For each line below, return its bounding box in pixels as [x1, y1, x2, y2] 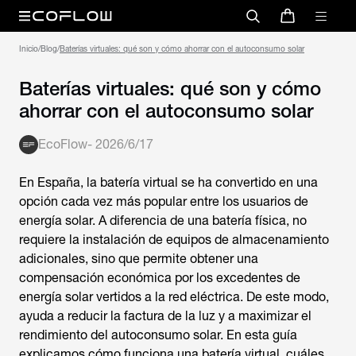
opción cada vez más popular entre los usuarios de [19, 194, 308, 209]
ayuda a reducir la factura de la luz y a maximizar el [19, 308, 311, 323]
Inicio [19, 44, 38, 53]
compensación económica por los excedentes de [19, 270, 300, 285]
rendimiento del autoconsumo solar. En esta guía [19, 327, 297, 342]
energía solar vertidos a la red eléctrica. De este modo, [19, 289, 329, 304]
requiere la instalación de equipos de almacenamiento [19, 232, 329, 247]
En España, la [19, 175, 100, 190]
